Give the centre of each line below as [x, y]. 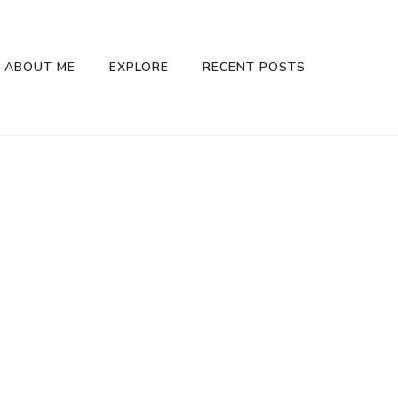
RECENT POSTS [254, 68]
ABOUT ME [40, 68]
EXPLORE [139, 68]
